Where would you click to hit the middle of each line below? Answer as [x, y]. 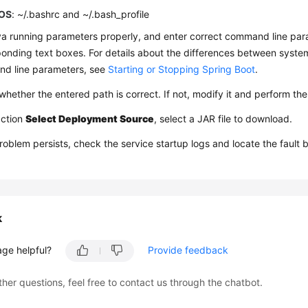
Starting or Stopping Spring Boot [182, 69]
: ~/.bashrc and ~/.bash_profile [81, 14]
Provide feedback [188, 250]
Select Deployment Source [90, 119]
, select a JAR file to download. [223, 119]
